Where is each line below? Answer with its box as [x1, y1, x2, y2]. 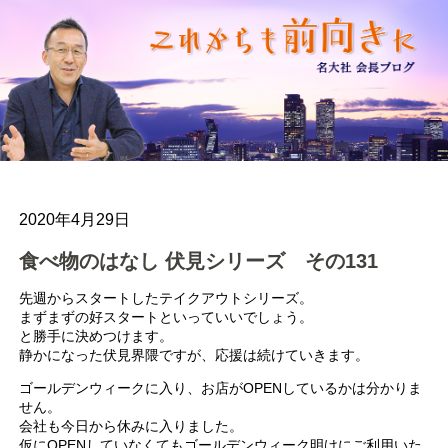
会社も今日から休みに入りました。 [19, 417, 244, 434]
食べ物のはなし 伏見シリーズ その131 [19, 250, 379, 273]
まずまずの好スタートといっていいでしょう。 [19, 308, 314, 325]
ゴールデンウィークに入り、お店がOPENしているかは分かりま [19, 379, 423, 396]
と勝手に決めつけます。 [19, 327, 174, 344]
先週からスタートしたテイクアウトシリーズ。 [19, 289, 314, 306]
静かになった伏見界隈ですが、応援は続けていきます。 [19, 346, 370, 363]
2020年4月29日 [19, 211, 131, 229]
